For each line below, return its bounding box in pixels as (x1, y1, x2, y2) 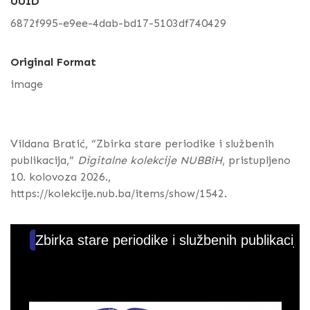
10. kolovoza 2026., (10, 170, 111, 184)
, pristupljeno (222, 154, 291, 167)
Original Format (10, 55, 96, 69)
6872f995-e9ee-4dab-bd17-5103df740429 (10, 17, 226, 30)
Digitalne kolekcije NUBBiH (77, 154, 222, 167)
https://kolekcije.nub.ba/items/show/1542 (10, 187, 224, 201)
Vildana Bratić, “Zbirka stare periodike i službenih (10, 137, 274, 151)
